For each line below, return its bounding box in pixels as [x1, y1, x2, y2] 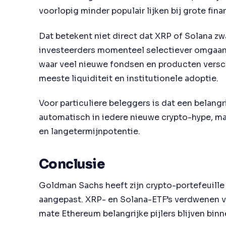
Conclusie [39, 155, 105, 172]
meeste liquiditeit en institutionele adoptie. [39, 73, 218, 84]
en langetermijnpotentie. [39, 126, 140, 137]
